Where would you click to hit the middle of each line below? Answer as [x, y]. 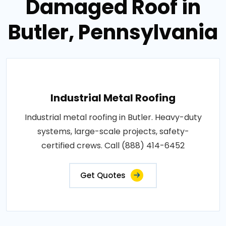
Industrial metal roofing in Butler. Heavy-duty [113, 117]
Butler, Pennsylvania [113, 32]
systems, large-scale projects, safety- [113, 131]
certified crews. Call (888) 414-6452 [113, 145]
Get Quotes [103, 175]
